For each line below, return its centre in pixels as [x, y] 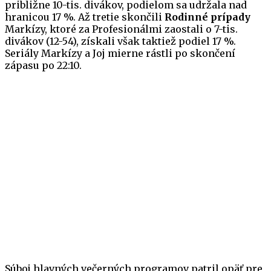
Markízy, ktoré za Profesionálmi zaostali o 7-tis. [121, 29]
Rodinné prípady [207, 17]
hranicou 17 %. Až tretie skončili [85, 17]
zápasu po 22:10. [43, 66]
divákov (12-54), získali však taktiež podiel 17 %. [120, 41]
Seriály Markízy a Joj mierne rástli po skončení [120, 54]
